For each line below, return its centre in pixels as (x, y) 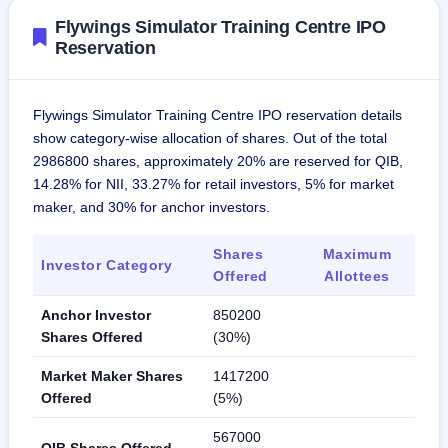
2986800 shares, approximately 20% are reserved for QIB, (218, 160)
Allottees (357, 275)
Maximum (357, 253)
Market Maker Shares (112, 375)
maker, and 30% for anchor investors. (151, 206)
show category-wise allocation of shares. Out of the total (210, 137)
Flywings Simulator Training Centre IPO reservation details (217, 114)
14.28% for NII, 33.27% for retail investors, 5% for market (213, 183)
